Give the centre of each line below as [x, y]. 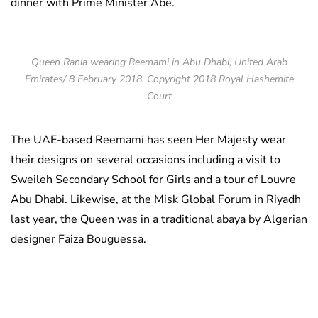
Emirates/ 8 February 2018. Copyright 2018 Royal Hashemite [159, 79]
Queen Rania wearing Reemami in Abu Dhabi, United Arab [159, 62]
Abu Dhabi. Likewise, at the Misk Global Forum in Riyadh [156, 200]
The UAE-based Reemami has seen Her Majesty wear [148, 140]
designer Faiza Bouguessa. [78, 240]
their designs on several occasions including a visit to [146, 160]
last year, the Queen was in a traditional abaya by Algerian [159, 220]
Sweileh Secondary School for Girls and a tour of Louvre [153, 180]
